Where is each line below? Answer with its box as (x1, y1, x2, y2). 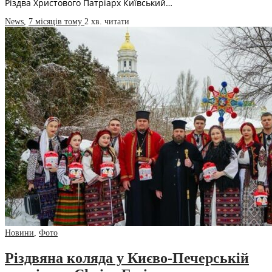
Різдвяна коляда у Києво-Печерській (5, 250, 249, 266)
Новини (5, 228, 34, 237)
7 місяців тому (29, 16, 84, 26)
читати (104, 16, 129, 26)
